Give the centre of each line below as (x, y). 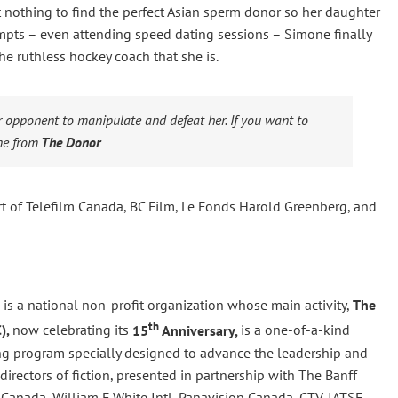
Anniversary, (200, 330)
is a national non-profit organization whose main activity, (177, 305)
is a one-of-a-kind (295, 330)
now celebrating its (71, 330)
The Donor (69, 142)
